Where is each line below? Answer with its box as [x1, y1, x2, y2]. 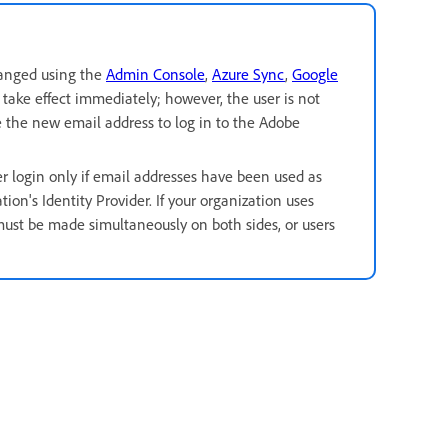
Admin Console [106, 64, 205, 85]
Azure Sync [212, 64, 285, 85]
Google [292, 64, 338, 85]
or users [281, 214, 335, 235]
